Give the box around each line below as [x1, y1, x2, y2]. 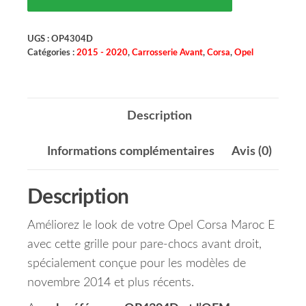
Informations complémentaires [46, 145, 214, 158]
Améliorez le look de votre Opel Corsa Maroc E [27, 219, 275, 232]
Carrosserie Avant [132, 48, 203, 57]
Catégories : [27, 48, 76, 57]
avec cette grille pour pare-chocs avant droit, [27, 238, 262, 251]
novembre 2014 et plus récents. [27, 277, 194, 290]
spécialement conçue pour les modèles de [27, 258, 246, 270]
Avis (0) [231, 145, 272, 158]
